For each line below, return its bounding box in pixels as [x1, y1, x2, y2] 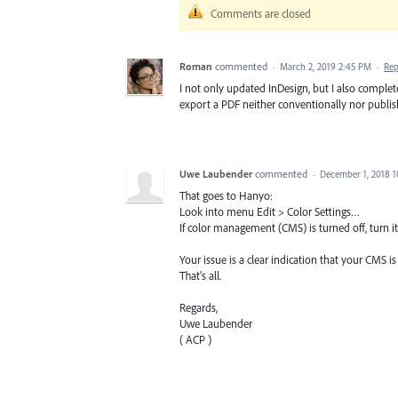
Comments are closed [211, 5, 311, 20]
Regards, [179, 299, 218, 314]
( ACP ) [179, 331, 211, 346]
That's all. [179, 267, 221, 283]
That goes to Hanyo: [179, 187, 273, 203]
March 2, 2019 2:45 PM [280, 60, 371, 73]
